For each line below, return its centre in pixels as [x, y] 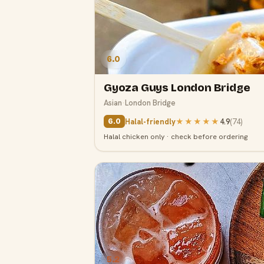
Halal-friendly [150, 121]
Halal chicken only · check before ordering [176, 137]
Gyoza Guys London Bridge [177, 88]
